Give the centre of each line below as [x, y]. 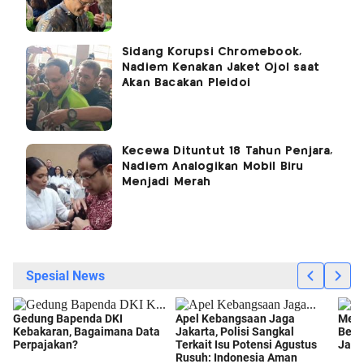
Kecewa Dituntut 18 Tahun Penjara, [227, 152]
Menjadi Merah [167, 182]
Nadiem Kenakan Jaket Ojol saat [221, 68]
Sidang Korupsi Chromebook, [212, 52]
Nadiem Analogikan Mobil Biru [213, 167]
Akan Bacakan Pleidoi [186, 83]
